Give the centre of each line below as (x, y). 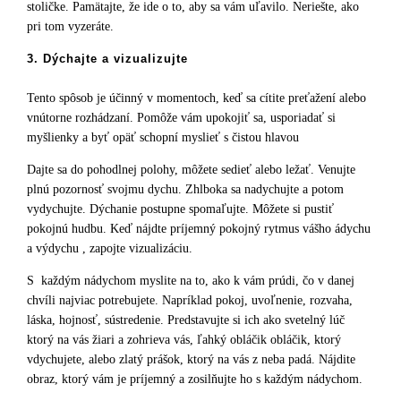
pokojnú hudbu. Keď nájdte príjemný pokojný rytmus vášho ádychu (199, 228)
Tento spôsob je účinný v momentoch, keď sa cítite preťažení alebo (196, 98)
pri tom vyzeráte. (70, 27)
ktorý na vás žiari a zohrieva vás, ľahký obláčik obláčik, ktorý (184, 339)
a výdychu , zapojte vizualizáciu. (111, 248)
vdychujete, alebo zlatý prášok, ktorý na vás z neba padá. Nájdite (191, 359)
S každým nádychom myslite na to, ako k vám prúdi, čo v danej (191, 280)
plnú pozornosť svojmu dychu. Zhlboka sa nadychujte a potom (185, 189)
